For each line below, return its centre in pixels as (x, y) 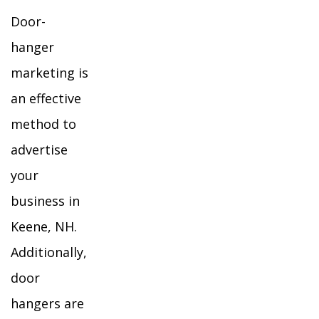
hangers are (47, 303)
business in (45, 201)
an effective (46, 98)
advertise (39, 150)
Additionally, (49, 252)
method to (43, 124)
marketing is (49, 73)
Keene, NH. (44, 226)
